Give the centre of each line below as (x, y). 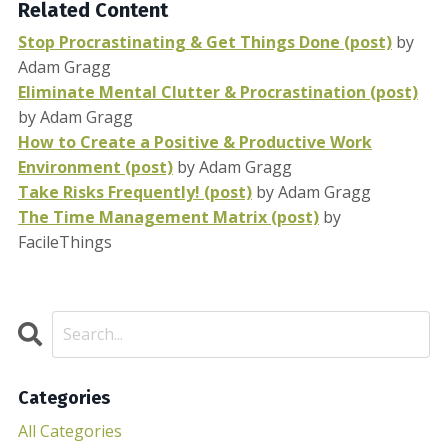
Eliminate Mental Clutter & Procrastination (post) (218, 91)
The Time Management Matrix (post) (168, 216)
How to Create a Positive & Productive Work (195, 141)
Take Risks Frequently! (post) (135, 191)
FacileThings (65, 241)
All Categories (70, 430)
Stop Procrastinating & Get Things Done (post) (205, 41)
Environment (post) (95, 166)
